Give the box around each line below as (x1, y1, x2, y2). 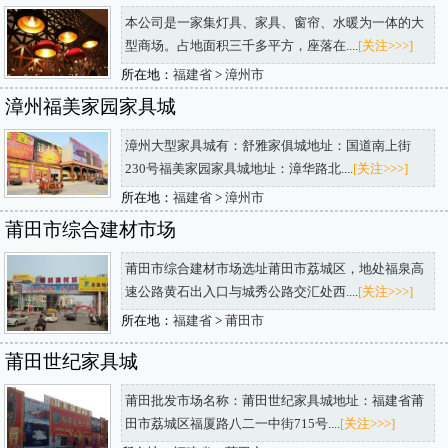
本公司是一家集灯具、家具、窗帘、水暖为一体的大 (124, 16, 424, 31)
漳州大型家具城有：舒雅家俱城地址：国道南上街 (124, 139, 411, 154)
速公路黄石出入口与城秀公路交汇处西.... (124, 285, 358, 300)
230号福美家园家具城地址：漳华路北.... (124, 162, 353, 177)
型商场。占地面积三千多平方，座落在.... (124, 39, 358, 54)
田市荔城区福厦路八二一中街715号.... (124, 416, 340, 431)
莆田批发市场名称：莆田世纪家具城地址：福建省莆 (124, 393, 424, 408)
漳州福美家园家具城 (5, 96, 176, 118)
